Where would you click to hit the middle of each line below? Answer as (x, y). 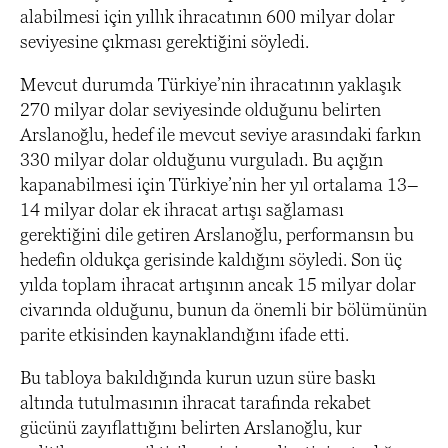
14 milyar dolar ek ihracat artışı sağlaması (182, 210)
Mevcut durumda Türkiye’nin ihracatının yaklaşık (210, 85)
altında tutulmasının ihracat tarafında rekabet (195, 403)
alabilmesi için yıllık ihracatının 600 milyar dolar (207, 17)
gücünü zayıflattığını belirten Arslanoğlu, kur (191, 428)
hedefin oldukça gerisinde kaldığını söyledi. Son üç (211, 260)
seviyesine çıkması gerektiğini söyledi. (164, 42)
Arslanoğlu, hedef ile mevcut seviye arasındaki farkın (220, 135)
